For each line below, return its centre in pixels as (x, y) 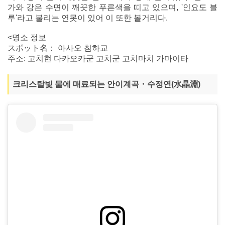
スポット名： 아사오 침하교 (58, 48)
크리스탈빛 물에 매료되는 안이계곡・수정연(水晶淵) (106, 84)
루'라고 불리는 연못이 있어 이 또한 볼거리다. (88, 18)
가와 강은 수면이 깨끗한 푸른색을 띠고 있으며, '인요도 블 (113, 8)
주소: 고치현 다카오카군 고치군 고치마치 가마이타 (98, 59)
